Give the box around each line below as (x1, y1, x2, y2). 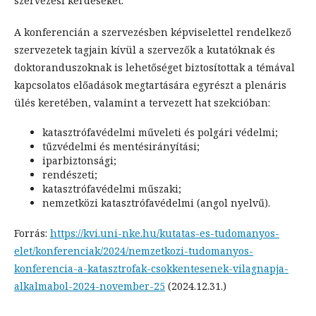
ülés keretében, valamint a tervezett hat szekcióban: (14, 95, 270, 109)
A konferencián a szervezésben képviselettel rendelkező (14, 25, 291, 39)
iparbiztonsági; (42, 153, 116, 167)
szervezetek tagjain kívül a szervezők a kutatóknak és (14, 42, 275, 56)
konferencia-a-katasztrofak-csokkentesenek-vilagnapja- (14, 261, 288, 275)
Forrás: (14, 226, 50, 240)
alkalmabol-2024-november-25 (14, 279, 165, 293)
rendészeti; (42, 167, 97, 181)
